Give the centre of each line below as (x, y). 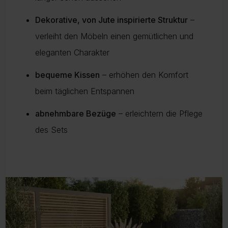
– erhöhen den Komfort (144, 75)
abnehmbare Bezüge (76, 113)
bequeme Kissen (67, 75)
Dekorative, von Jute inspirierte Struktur (111, 20)
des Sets (51, 130)
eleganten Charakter (72, 52)
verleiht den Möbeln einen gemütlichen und (114, 36)
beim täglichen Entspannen (85, 91)
